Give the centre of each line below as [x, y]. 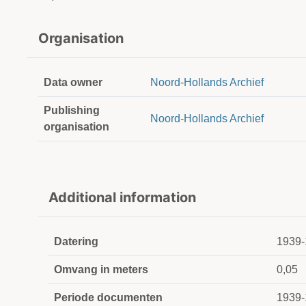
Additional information [122, 198]
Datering [76, 242]
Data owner [73, 83]
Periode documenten [108, 298]
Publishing [72, 111]
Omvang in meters [101, 270]
